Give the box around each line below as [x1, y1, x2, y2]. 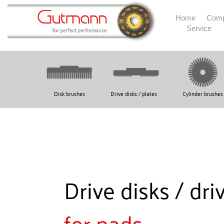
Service [186, 24, 211, 32]
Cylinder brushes [182, 88, 223, 98]
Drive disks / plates [110, 88, 157, 98]
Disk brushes [53, 88, 85, 98]
